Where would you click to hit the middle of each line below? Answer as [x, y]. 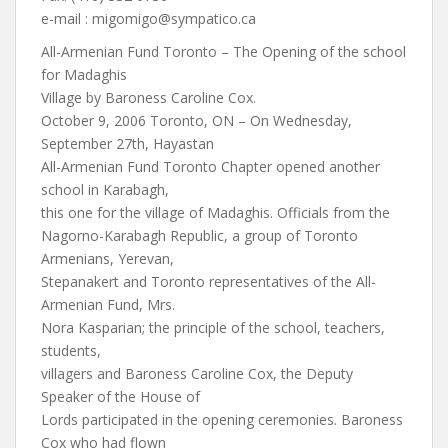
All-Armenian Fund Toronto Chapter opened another [210, 166]
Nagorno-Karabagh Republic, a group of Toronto [199, 235]
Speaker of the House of [120, 396]
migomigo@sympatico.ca [174, 18]
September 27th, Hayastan [127, 143]
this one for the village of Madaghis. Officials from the [215, 212]
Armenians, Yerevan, [107, 258]
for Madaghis [84, 74]
